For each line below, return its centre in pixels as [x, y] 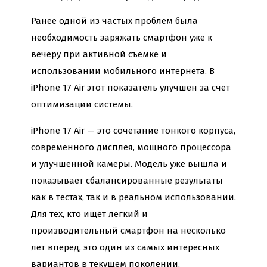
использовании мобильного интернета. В [123, 71]
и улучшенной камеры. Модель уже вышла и [129, 164]
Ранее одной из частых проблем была [114, 21]
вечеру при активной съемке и [99, 54]
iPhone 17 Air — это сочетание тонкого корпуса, [133, 130]
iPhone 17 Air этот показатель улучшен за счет [131, 87]
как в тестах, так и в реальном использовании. [133, 197]
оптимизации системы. [82, 104]
